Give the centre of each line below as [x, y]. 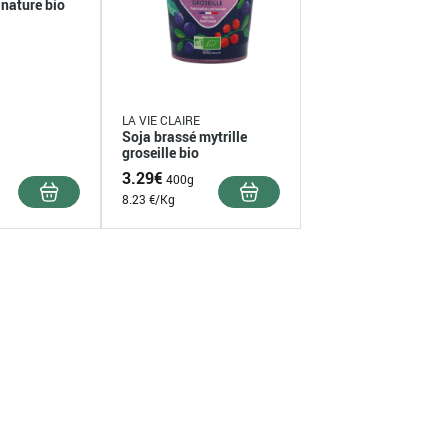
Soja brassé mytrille [184, 136]
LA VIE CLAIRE [160, 119]
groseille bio [160, 152]
